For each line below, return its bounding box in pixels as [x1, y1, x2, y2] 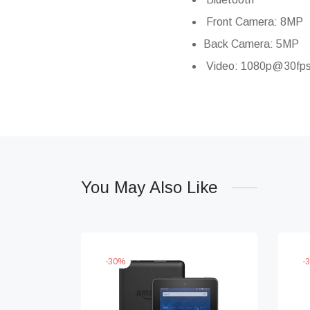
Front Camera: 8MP [203, 16, 303, 28]
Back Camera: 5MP [203, 38, 299, 51]
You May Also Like [81, 178, 218, 197]
